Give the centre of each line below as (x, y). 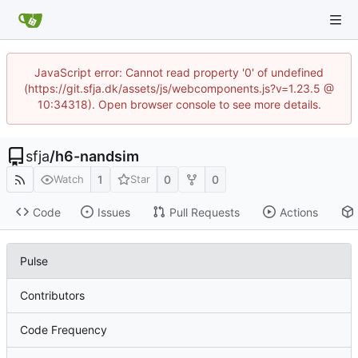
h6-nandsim (97, 156)
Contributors (52, 296)
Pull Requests (204, 212)
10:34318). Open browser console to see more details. (179, 104)
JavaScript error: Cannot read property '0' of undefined (179, 72)
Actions (298, 212)
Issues (113, 212)
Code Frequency (64, 330)
